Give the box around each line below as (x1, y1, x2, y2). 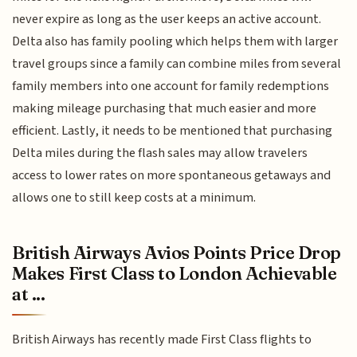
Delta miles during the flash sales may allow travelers (12, 143, 308, 163)
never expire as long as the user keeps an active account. (12, 10, 322, 29)
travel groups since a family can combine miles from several (12, 54, 342, 74)
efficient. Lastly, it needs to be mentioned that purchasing (12, 121, 333, 141)
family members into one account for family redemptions (12, 76, 330, 96)
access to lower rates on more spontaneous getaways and (12, 166, 331, 186)
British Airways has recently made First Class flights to (12, 329, 312, 349)
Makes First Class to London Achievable (12, 262, 337, 285)
